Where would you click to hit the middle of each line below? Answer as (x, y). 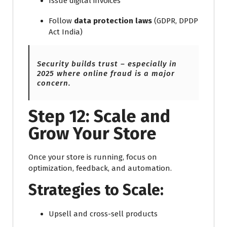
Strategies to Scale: (96, 190)
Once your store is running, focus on (93, 157)
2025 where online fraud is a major (106, 73)
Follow (61, 21)
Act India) (66, 32)
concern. (54, 83)
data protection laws (113, 21)
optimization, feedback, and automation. (100, 168)
